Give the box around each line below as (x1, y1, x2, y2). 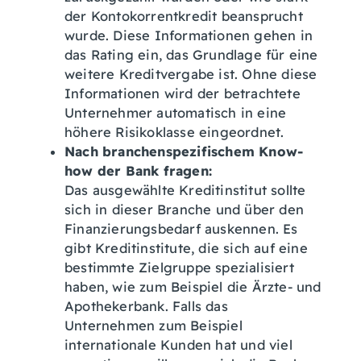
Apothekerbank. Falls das (64, 298, 228, 314)
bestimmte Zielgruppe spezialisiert (64, 259, 294, 276)
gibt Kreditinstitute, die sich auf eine (64, 240, 308, 256)
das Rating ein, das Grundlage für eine (64, 47, 318, 63)
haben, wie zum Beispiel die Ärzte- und (64, 279, 322, 295)
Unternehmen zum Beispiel (64, 317, 243, 334)
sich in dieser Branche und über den (64, 201, 304, 218)
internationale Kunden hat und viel (64, 337, 293, 353)
